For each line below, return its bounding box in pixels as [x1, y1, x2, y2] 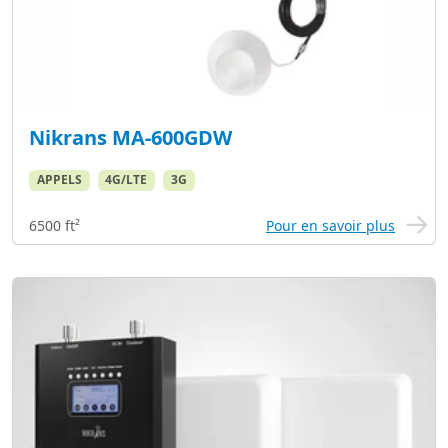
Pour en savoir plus [266, 215, 395, 235]
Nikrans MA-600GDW [29, 124, 232, 152]
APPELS [36, 171, 82, 189]
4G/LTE [105, 171, 148, 189]
